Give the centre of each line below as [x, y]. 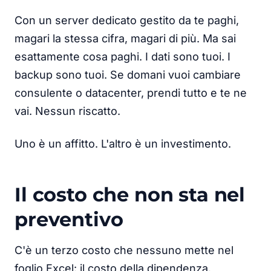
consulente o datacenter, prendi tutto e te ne [131, 93]
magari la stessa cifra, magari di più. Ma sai [125, 38]
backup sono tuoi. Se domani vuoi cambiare [128, 74]
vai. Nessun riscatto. [67, 111]
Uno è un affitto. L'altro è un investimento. [123, 143]
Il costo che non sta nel [130, 194]
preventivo [69, 219]
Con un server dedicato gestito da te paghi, [127, 20]
